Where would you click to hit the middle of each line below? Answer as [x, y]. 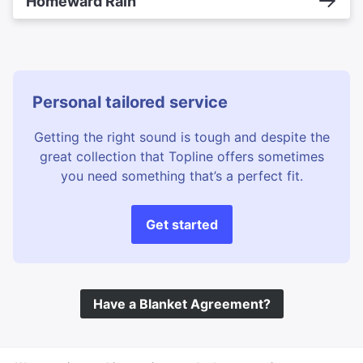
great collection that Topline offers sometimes [181, 156]
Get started [181, 224]
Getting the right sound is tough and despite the [181, 137]
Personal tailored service [130, 102]
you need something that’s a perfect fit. [181, 175]
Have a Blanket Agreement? [181, 303]
